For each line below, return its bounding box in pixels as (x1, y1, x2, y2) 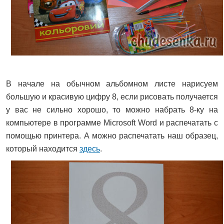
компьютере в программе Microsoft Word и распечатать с (6, 118, 218, 127)
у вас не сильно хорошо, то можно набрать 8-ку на (6, 105, 218, 114)
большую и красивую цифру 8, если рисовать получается (6, 92, 218, 101)
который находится (6, 144, 79, 153)
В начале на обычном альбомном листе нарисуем (6, 79, 218, 88)
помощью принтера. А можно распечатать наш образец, (6, 131, 218, 140)
